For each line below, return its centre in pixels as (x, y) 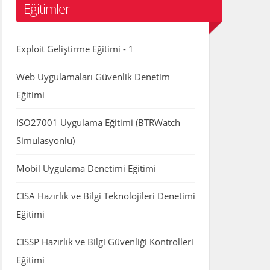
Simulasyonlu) (45, 141)
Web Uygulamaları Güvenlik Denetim (93, 77)
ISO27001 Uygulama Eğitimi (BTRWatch (98, 123)
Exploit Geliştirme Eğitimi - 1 (75, 49)
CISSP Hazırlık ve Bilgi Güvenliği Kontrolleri (105, 242)
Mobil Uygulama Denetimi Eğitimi (86, 168)
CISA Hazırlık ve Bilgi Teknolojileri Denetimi (105, 196)
